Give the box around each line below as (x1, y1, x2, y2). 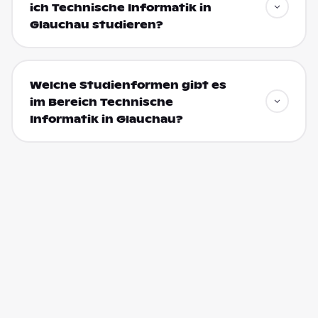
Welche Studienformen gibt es (29, 78, 226, 92)
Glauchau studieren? (29, 18, 163, 31)
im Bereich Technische (29, 95, 173, 109)
